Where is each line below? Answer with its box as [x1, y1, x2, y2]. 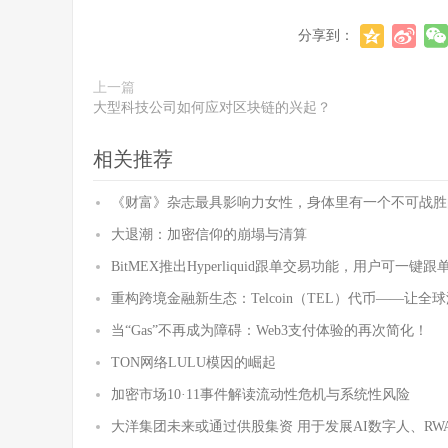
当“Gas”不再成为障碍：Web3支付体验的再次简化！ [111, 323, 428, 338]
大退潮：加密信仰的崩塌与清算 [111, 227, 307, 242]
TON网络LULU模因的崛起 [111, 355, 276, 370]
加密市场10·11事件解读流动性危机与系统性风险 [111, 387, 410, 402]
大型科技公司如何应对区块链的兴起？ [93, 100, 331, 115]
